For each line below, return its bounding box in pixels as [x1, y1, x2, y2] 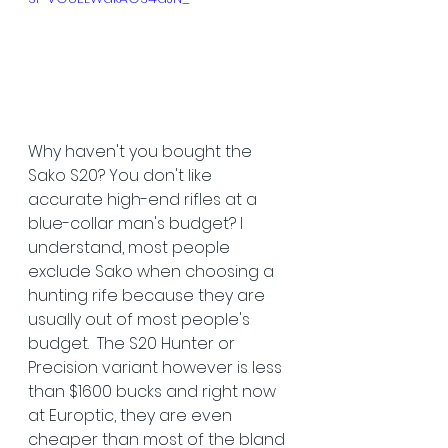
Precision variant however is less [28, 355, 286, 379]
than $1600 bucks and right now [28, 379, 280, 403]
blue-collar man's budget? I [28, 211, 247, 235]
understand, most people [28, 235, 234, 259]
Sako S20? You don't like [28, 163, 216, 187]
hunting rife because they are [28, 283, 269, 307]
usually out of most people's [28, 307, 254, 331]
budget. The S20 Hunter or [28, 331, 239, 355]
